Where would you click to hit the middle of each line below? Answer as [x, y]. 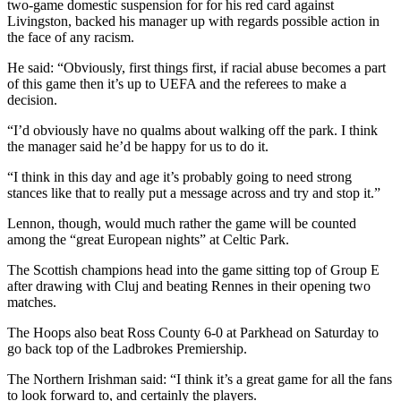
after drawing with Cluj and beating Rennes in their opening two [189, 286]
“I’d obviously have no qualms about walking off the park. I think [192, 131]
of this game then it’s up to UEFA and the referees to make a [177, 84]
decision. [32, 100]
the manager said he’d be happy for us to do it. [138, 147]
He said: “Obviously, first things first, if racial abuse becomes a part [196, 68]
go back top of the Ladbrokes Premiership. [127, 349]
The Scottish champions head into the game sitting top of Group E [193, 270]
